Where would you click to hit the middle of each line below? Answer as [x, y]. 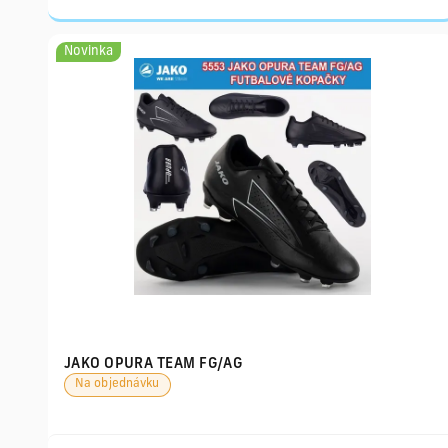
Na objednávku [117, 384]
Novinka [88, 51]
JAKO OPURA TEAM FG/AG [153, 364]
